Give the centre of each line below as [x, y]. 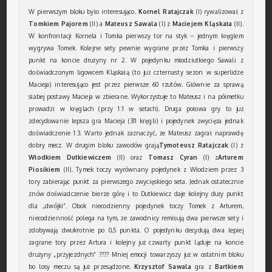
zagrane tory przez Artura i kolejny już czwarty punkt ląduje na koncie [136, 242]
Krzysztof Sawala [163, 266]
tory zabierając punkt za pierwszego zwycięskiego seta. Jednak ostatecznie [136, 181]
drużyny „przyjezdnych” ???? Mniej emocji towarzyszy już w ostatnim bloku [136, 254]
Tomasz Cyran [173, 157]
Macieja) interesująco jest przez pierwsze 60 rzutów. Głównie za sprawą [136, 84]
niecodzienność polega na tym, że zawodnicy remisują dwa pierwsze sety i [136, 218]
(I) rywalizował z [218, 11]
